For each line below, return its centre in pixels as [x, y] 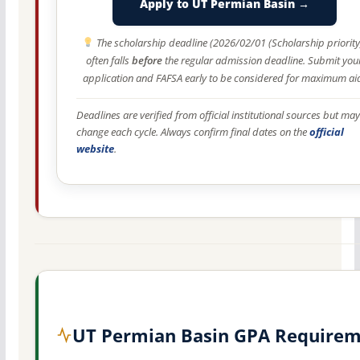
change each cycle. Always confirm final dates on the [192, 133]
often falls [109, 61]
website [95, 149]
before [147, 61]
